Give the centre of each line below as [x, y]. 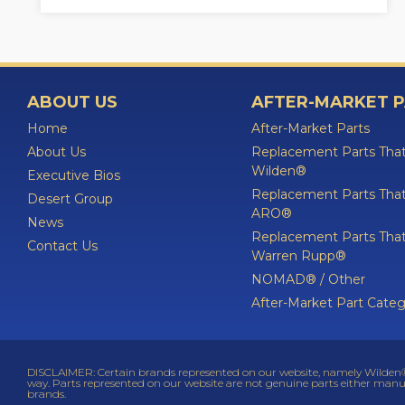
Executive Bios [74, 175]
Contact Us [62, 246]
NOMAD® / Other [308, 279]
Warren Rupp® [299, 256]
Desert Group [70, 199]
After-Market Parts [311, 128]
